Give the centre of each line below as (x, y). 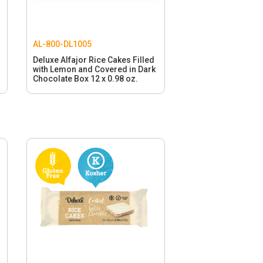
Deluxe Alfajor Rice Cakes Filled (93, 60)
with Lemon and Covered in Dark (94, 70)
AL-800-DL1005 (62, 44)
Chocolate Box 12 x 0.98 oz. (85, 79)
